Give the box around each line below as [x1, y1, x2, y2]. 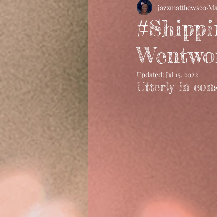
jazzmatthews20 [158, 2, 206, 12]
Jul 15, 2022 [166, 70, 198, 79]
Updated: [137, 70, 166, 79]
